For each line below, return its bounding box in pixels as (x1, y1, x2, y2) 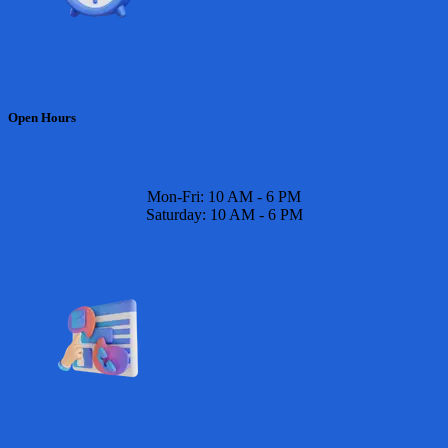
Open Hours (8, 109, 76, 125)
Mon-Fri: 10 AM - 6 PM (147, 187, 301, 205)
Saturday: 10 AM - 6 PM (145, 205, 303, 223)
